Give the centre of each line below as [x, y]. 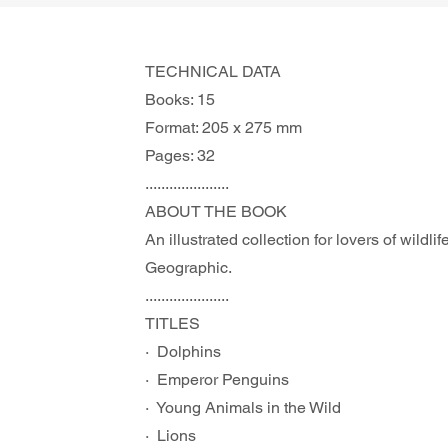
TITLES [172, 323]
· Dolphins [183, 351]
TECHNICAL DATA [213, 71]
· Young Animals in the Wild [243, 407]
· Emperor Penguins [217, 379]
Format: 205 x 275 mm [223, 127]
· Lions [170, 435]
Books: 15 [180, 99]
